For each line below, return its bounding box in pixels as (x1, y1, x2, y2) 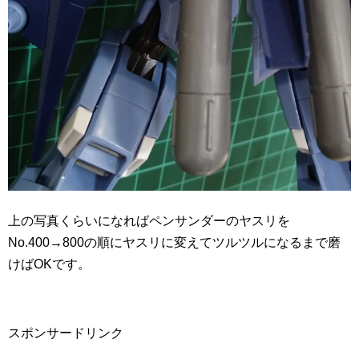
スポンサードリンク (8, 326, 123, 340)
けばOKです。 (8, 257, 91, 271)
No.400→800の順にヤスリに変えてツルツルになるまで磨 (8, 236, 341, 249)
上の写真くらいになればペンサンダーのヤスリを (8, 214, 290, 228)
